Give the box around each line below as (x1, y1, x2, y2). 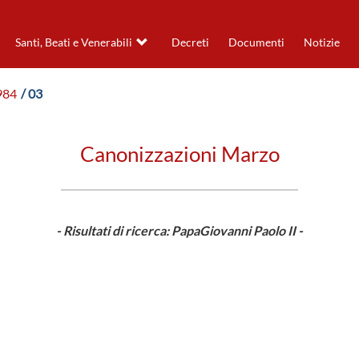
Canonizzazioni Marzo (79, 143, 280, 166)
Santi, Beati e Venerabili (14, 36, 132, 49)
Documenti (228, 36, 284, 49)
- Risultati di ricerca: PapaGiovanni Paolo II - (56, 224, 303, 238)
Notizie (303, 36, 340, 49)
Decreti (171, 36, 209, 49)
